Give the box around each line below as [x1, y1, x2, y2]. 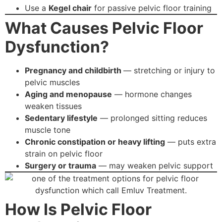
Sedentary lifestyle [25, 113, 98, 123]
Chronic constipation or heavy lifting [25, 137, 165, 147]
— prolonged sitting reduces [98, 113, 207, 123]
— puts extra [165, 137, 216, 147]
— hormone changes [112, 89, 192, 100]
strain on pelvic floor [25, 149, 103, 159]
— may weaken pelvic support [96, 161, 213, 171]
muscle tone [25, 125, 70, 135]
